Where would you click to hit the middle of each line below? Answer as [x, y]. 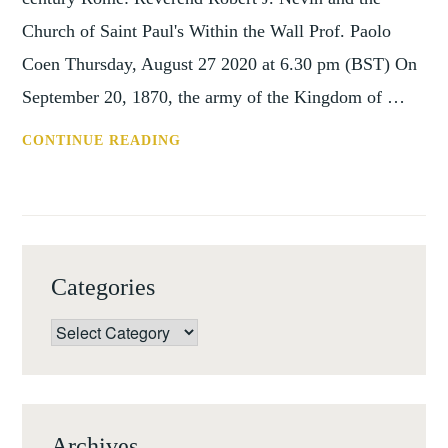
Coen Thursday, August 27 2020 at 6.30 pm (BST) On [220, 64]
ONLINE [210, 166]
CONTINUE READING [102, 141]
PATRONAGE [228, 270]
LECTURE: [220, 192]
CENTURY [217, 374]
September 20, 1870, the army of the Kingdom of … [214, 97]
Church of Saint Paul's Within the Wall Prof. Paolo [207, 31]
